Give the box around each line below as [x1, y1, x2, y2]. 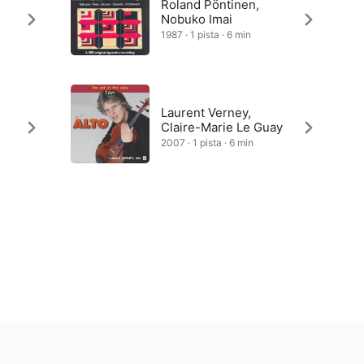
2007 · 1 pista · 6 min [160, 136, 253, 149]
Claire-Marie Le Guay [160, 119, 283, 135]
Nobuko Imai [160, 11, 232, 27]
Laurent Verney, [160, 105, 251, 120]
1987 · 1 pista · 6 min [160, 28, 251, 41]
